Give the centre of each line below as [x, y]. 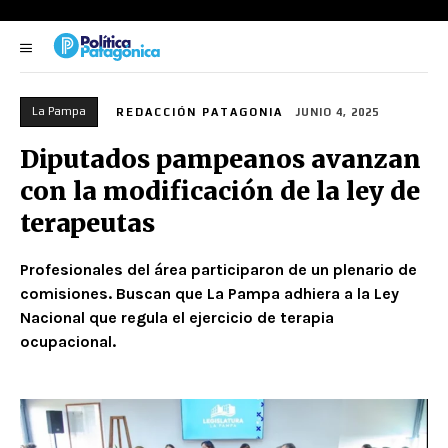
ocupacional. [68, 341]
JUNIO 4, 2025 [337, 111]
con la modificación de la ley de [220, 190]
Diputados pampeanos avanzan [220, 158]
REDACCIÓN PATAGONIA [199, 111]
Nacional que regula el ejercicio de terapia [177, 317]
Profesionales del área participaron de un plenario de [218, 269]
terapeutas [90, 222]
